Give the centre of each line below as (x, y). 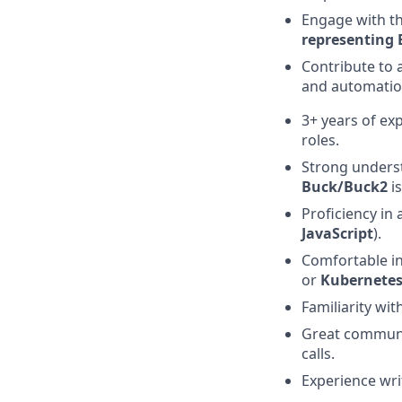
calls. (318, 354)
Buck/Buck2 (345, 187)
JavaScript (337, 233)
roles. (320, 140)
